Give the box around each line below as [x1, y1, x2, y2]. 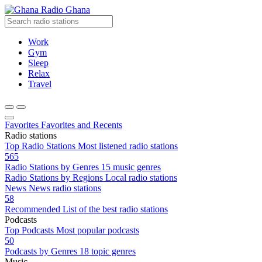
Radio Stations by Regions [5, 173, 103, 182]
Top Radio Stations [5, 141, 75, 151]
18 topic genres [80, 246, 136, 256]
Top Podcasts [5, 225, 54, 235]
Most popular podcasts [56, 225, 139, 235]
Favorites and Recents [41, 120, 122, 130]
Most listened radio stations [78, 141, 178, 151]
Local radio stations [105, 173, 177, 182]
